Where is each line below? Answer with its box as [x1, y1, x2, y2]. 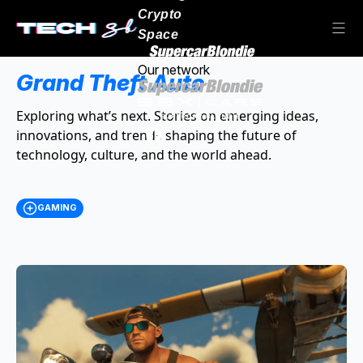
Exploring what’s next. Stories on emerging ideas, [16, 107, 318, 125]
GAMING [37, 202, 77, 213]
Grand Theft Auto [16, 69, 205, 96]
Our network [138, 61, 210, 78]
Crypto [138, 6, 182, 21]
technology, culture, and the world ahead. [16, 146, 271, 164]
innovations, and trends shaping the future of [16, 126, 297, 144]
